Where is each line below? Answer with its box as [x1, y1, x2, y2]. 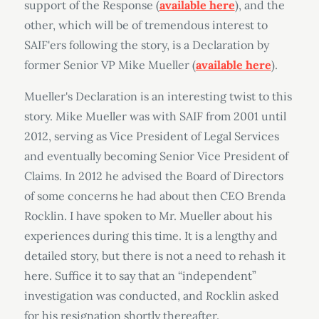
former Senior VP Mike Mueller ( [23, 58, 196, 72]
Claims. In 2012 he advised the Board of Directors [23, 169, 283, 183]
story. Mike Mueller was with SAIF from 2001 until [23, 109, 286, 123]
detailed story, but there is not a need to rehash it [23, 249, 286, 263]
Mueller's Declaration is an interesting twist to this [23, 89, 292, 103]
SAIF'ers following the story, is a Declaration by [23, 38, 269, 52]
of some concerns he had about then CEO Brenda [23, 189, 286, 203]
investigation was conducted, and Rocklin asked [23, 288, 279, 303]
